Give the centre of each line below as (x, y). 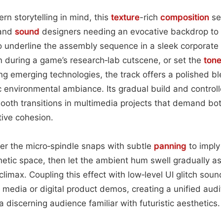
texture (125, 17)
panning (170, 146)
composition (185, 17)
